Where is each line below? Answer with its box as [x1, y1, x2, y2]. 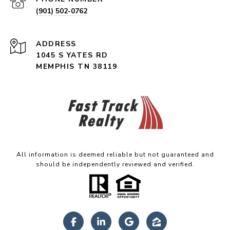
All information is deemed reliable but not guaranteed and [16, 150, 214, 159]
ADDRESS [36, 39, 76, 49]
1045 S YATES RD [36, 50, 111, 61]
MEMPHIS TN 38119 [36, 62, 117, 72]
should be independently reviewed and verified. [35, 160, 195, 169]
